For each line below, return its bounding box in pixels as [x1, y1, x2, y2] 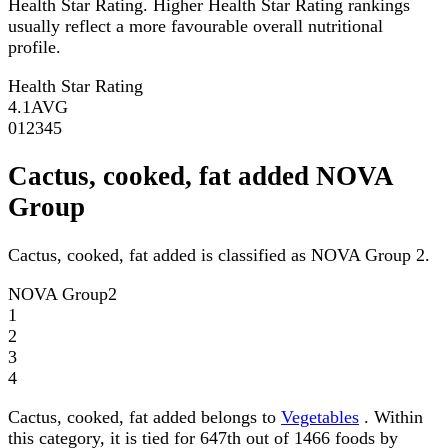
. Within [359, 407, 423, 428]
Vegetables [281, 407, 359, 428]
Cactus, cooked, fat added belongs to [8, 407, 281, 428]
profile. [8, 36, 61, 57]
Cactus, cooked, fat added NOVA [8, 161, 393, 192]
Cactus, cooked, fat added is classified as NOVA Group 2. [8, 245, 430, 266]
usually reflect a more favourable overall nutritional [8, 15, 383, 36]
